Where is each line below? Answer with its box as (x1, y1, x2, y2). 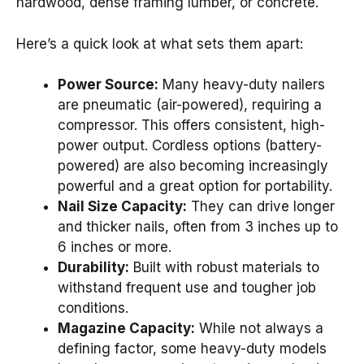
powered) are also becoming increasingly (58, 158, 328, 175)
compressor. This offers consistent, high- (58, 117, 325, 134)
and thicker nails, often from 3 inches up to (58, 219, 338, 236)
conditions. (58, 300, 128, 317)
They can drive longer (187, 198, 335, 215)
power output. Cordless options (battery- (58, 137, 322, 154)
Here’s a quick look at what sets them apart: (16, 35, 303, 52)
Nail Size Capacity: (58, 198, 187, 215)
